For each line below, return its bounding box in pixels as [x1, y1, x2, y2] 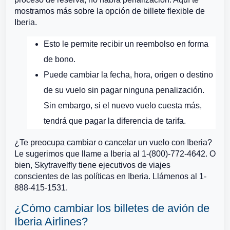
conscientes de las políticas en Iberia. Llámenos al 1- [14, 172, 206, 181]
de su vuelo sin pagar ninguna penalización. [44, 86, 204, 94]
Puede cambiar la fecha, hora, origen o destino [44, 70, 213, 79]
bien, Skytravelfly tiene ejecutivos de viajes [14, 161, 170, 169]
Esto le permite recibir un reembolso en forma [44, 40, 208, 48]
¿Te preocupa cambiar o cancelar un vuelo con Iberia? [14, 138, 212, 147]
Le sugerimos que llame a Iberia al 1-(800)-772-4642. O [14, 149, 216, 158]
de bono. [44, 55, 75, 64]
